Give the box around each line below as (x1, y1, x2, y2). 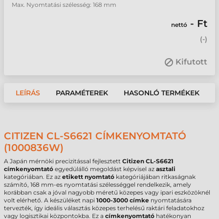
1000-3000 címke (96, 197, 149, 204)
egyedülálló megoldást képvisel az (53, 165, 156, 173)
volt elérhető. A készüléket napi (4, 197, 96, 204)
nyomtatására (149, 197, 192, 204)
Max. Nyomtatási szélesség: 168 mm (12, 1, 116, 8)
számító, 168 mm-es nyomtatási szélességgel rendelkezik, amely (4, 181, 191, 188)
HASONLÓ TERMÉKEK (124, 88, 199, 97)
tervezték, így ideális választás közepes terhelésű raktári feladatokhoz (4, 204, 204, 212)
